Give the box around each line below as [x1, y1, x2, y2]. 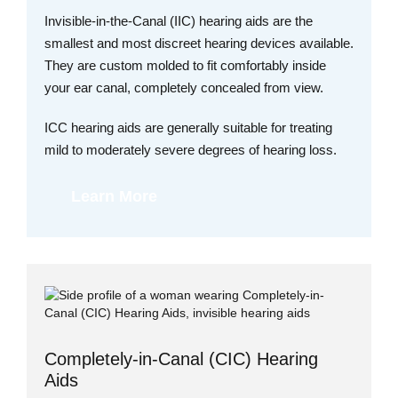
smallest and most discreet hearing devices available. [44, 36, 354, 52]
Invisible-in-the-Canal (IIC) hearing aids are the [44, 13, 313, 29]
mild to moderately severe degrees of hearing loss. [44, 142, 337, 158]
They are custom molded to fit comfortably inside [44, 58, 326, 74]
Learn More [71, 187, 157, 206]
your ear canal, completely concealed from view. [44, 80, 323, 96]
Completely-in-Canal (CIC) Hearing [44, 349, 318, 370]
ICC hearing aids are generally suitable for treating [44, 120, 332, 136]
